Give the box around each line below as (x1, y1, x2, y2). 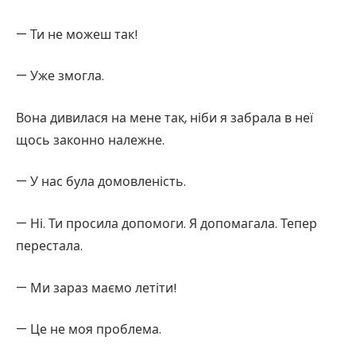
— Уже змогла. (16, 67, 104, 86)
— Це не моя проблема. (16, 320, 161, 339)
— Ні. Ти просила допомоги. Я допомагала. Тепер (16, 215, 317, 234)
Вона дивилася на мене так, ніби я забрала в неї (16, 108, 313, 127)
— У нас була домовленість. (16, 172, 186, 192)
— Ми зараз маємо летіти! (16, 278, 177, 297)
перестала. (16, 237, 83, 256)
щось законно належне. (16, 130, 164, 149)
